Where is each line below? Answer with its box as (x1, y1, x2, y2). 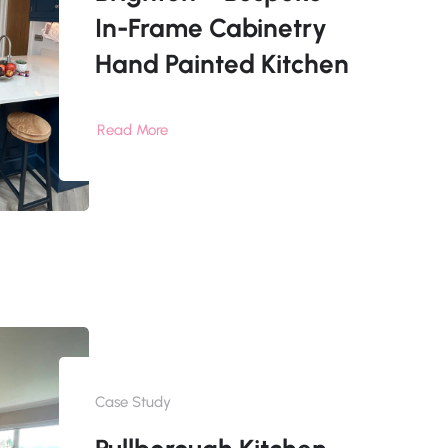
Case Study (94, 393, 171, 412)
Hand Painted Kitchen (94, 48, 349, 81)
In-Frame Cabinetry (94, 12, 327, 45)
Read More (96, 121, 168, 140)
